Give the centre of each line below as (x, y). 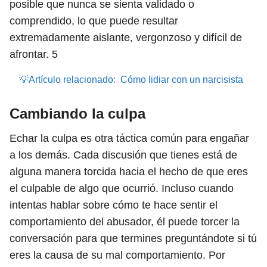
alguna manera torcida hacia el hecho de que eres (129, 172)
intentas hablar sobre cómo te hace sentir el (114, 205)
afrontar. (31, 54)
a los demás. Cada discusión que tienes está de (123, 155)
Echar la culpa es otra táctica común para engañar (129, 138)
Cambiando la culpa (77, 114)
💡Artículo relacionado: (67, 80)
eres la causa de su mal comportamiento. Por (117, 255)
